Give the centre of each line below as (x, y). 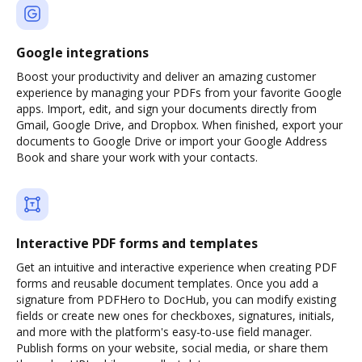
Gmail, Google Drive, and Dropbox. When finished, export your (179, 125)
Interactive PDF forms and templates (137, 243)
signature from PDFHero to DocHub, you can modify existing (176, 299)
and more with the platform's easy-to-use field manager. (164, 332)
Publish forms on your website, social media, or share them (172, 348)
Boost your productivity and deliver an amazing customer (166, 76)
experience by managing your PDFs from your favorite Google (179, 93)
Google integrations (82, 53)
